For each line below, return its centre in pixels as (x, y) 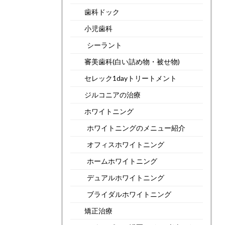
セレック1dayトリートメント (131, 78)
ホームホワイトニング (122, 161)
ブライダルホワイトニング (129, 194)
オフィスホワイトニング (126, 145)
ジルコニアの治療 (113, 95)
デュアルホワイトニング (126, 178)
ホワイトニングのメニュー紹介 (136, 128)
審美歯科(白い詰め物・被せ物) (132, 62)
